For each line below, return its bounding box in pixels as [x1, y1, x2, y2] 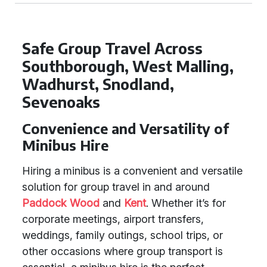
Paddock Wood [22, 197, 100, 209]
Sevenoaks [22, 92, 100, 111]
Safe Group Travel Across [22, 39, 203, 58]
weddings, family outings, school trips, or [22, 229, 223, 241]
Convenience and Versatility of [22, 120, 229, 137]
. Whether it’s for [146, 197, 226, 209]
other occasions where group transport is [22, 245, 223, 257]
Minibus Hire [22, 136, 108, 154]
